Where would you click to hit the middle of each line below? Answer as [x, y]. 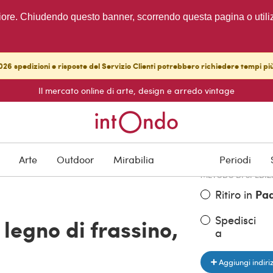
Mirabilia [134, 160]
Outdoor [75, 160]
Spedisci [235, 219]
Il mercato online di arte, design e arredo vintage [136, 90]
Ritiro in [235, 194]
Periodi [235, 160]
